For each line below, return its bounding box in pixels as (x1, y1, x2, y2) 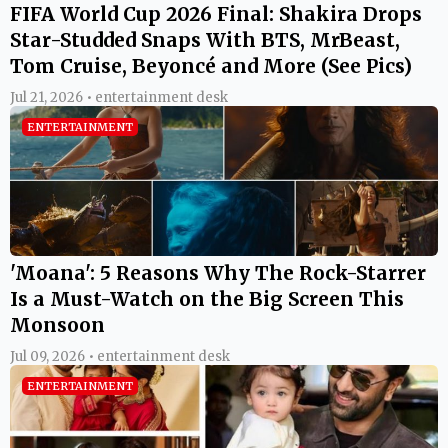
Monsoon (10, 312, 105, 337)
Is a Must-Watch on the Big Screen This (10, 286, 404, 311)
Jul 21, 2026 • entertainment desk (10, 88, 228, 106)
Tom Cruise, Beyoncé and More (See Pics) (10, 53, 412, 78)
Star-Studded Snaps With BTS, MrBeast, (10, 27, 400, 52)
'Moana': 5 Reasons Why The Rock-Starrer (10, 260, 426, 285)
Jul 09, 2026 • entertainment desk (10, 347, 230, 365)
